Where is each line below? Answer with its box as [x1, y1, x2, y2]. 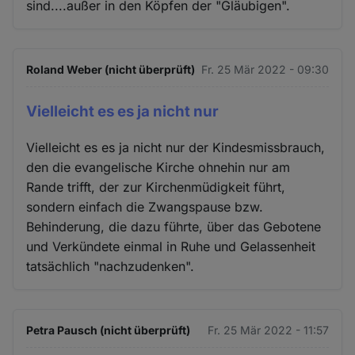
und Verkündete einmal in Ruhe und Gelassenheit [26, 238, 316, 254]
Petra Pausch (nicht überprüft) [26, 323, 191, 337]
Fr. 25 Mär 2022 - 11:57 [207, 323, 329, 337]
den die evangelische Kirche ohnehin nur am [26, 158, 291, 175]
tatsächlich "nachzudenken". [26, 258, 195, 274]
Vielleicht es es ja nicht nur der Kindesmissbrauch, [26, 139, 326, 155]
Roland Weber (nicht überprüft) [26, 62, 196, 76]
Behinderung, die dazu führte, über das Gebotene [26, 218, 322, 235]
